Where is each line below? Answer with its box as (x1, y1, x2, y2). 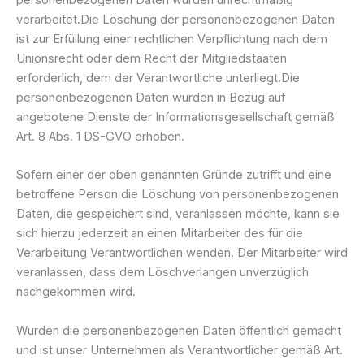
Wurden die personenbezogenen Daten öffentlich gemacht (16, 323, 341, 338)
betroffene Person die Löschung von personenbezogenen (16, 187, 339, 202)
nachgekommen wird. (16, 284, 136, 300)
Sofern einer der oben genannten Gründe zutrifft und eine (16, 167, 331, 183)
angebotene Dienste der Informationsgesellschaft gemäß (16, 110, 335, 124)
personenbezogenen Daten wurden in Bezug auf (16, 90, 285, 105)
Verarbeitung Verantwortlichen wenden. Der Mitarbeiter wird (16, 245, 348, 261)
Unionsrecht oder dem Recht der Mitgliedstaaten (16, 51, 287, 66)
